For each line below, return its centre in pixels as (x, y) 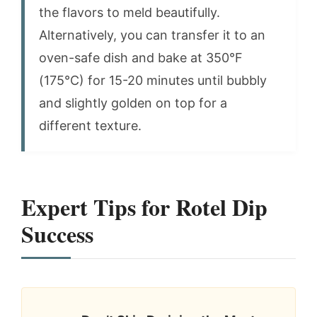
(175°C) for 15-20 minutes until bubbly (153, 80)
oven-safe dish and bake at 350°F (141, 57)
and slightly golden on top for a (133, 103)
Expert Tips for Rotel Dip (144, 207)
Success (57, 234)
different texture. (90, 125)
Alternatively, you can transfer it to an (152, 35)
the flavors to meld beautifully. (129, 12)
